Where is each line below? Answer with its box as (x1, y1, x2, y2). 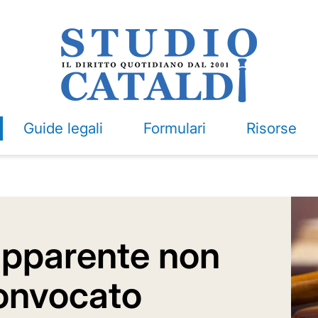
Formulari (143, 119, 206, 137)
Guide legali (23, 119, 103, 137)
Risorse (246, 119, 297, 137)
